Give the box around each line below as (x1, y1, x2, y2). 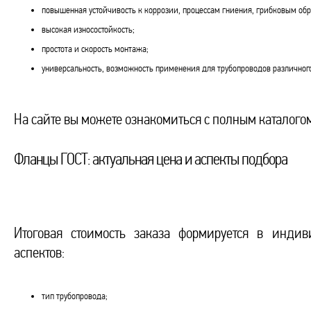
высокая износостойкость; (42, 24, 135, 35)
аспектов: (14, 244, 65, 261)
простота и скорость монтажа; (42, 44, 149, 54)
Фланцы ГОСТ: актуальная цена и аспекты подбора (14, 150, 287, 168)
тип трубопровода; (42, 291, 108, 301)
